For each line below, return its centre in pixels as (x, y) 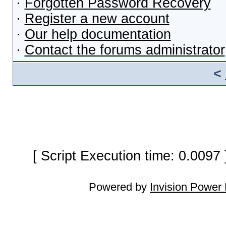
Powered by (119, 187)
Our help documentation (98, 34)
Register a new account (97, 19)
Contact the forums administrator (125, 50)
